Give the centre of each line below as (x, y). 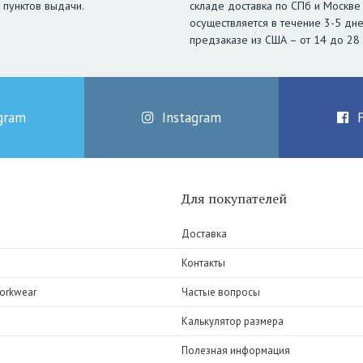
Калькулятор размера (233, 322)
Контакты (203, 263)
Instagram (192, 118)
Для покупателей (234, 199)
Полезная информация (236, 351)
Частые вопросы (221, 293)
